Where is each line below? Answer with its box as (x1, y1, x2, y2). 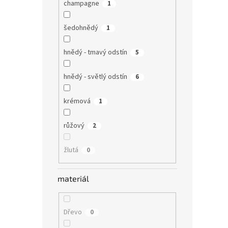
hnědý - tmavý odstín (63, 47, 127, 58)
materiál (58, 174, 89, 184)
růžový (63, 120, 84, 131)
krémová (63, 96, 91, 106)
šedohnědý (63, 22, 98, 33)
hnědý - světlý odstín (63, 71, 127, 82)
